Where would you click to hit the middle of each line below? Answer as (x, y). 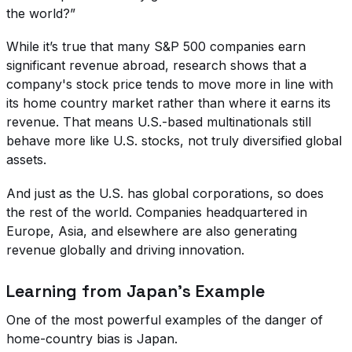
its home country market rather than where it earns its (169, 103)
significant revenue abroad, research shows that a (156, 66)
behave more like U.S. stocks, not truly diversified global (174, 141)
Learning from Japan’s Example (136, 291)
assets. (26, 160)
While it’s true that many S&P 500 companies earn (156, 47)
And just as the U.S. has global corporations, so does (165, 193)
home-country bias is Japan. (92, 338)
